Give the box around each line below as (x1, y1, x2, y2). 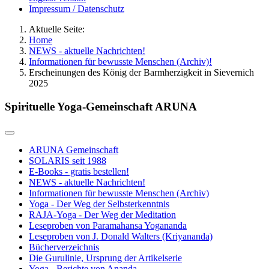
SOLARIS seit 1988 (29, 156, 106, 166)
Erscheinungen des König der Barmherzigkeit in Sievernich (29, 67, 254, 77)
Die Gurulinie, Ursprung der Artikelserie (29, 253, 182, 264)
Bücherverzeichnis (29, 242, 99, 253)
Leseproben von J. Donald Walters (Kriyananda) (29, 231, 213, 242)
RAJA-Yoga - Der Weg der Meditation (29, 210, 176, 220)
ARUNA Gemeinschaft (29, 145, 118, 156)
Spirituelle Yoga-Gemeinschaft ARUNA (5, 100, 197, 113)
